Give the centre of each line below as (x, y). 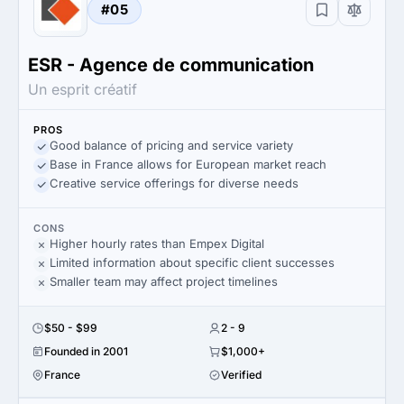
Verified (241, 375)
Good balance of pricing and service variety (171, 145)
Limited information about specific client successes (192, 262)
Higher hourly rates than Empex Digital (157, 243)
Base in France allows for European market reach (188, 164)
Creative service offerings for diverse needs (174, 183)
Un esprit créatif (83, 89)
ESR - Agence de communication (171, 65)
